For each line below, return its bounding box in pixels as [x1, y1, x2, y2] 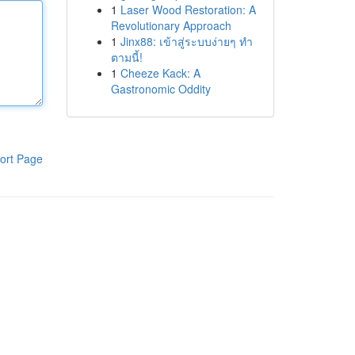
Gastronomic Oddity [110, 81, 211, 97]
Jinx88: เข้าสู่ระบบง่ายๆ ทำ [120, 33, 253, 49]
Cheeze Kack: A [120, 65, 200, 81]
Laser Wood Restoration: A [120, 2, 256, 17]
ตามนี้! [110, 49, 143, 65]
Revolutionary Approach [110, 17, 231, 33]
